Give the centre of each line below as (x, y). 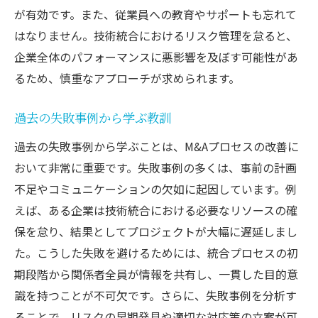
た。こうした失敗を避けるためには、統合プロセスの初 (156, 252)
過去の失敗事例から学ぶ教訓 (93, 119)
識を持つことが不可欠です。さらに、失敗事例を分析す (155, 295)
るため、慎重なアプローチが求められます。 (127, 78)
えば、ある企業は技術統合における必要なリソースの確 (156, 210)
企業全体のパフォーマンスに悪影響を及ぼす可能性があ (156, 56)
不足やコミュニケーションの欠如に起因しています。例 (155, 188)
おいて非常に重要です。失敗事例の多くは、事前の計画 (155, 167)
